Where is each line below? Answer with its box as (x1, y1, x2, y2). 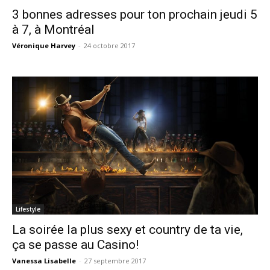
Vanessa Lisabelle (12, 256, 76, 266)
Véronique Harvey (12, 40, 75, 50)
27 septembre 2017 (84, 256, 146, 266)
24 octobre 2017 (84, 40, 135, 50)
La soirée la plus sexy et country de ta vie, (12, 222, 243, 237)
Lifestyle (16, 205, 40, 214)
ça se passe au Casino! (12, 237, 139, 253)
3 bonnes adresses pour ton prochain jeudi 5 (12, 7, 257, 22)
